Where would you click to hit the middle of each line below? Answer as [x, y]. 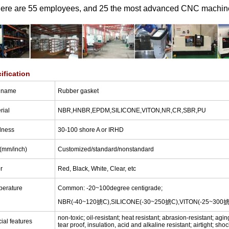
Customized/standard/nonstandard [106, 149]
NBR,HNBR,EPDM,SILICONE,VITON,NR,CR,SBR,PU [132, 110]
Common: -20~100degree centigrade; [110, 188]
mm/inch [14, 149]
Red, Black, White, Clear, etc [97, 168]
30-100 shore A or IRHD [91, 130]
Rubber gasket [78, 91]
